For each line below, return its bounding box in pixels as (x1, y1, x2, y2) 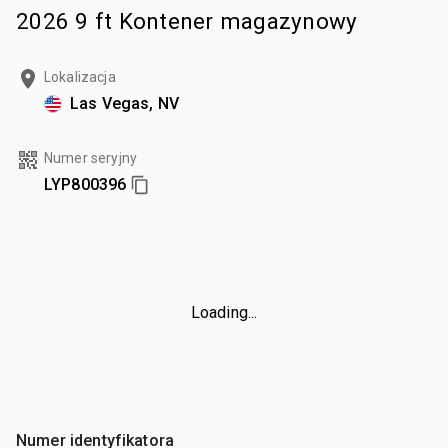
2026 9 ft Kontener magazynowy (16, 7, 358, 34)
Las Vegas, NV (70, 93, 179, 113)
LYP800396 (44, 174, 127, 194)
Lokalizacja (44, 68, 116, 85)
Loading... (190, 302, 258, 322)
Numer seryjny (44, 149, 137, 166)
